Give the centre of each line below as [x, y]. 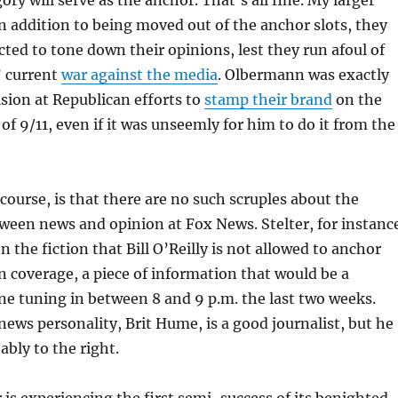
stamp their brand [268, 99]
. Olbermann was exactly [303, 75]
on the [357, 99]
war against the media [139, 75]
